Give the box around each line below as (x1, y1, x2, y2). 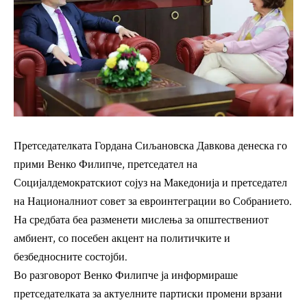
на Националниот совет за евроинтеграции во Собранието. (14, 194, 292, 209)
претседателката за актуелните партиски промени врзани (14, 286, 282, 302)
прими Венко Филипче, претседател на (14, 157, 197, 172)
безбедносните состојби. (14, 249, 127, 265)
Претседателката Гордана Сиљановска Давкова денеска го (14, 138, 287, 153)
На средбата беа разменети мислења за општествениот (14, 212, 269, 228)
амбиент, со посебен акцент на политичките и (14, 231, 230, 246)
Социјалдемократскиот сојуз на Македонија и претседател (14, 175, 287, 191)
